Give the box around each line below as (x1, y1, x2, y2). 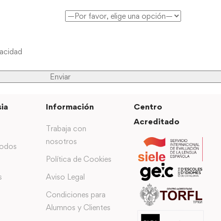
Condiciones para (45, 189, 106, 199)
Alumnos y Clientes (45, 202, 110, 212)
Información (45, 101, 94, 111)
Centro (134, 101, 163, 111)
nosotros (45, 136, 77, 146)
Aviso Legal (45, 172, 85, 182)
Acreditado (134, 116, 180, 126)
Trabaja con (45, 123, 86, 133)
